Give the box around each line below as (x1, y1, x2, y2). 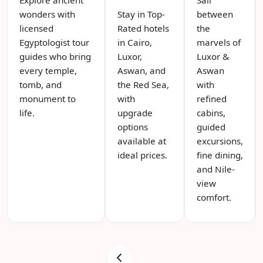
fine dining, (197, 149, 243, 161)
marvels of (197, 36, 241, 48)
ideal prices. (117, 149, 167, 161)
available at (117, 134, 166, 147)
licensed (19, 22, 53, 34)
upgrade (117, 106, 153, 119)
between (197, 8, 233, 20)
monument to (19, 92, 76, 104)
